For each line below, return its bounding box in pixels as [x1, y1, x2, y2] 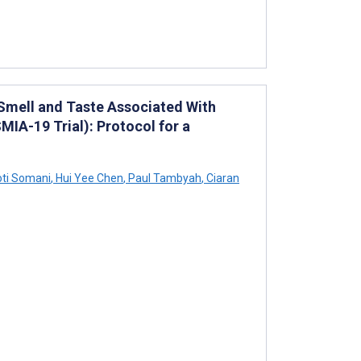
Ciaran [204, 171, 239, 185]
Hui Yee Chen [53, 171, 123, 185]
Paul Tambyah [126, 171, 201, 185]
